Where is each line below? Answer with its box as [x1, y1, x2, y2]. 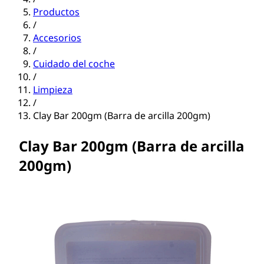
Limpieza [33, 83, 72, 97]
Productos [33, 5, 80, 19]
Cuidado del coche [33, 57, 115, 71]
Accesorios [33, 31, 81, 45]
